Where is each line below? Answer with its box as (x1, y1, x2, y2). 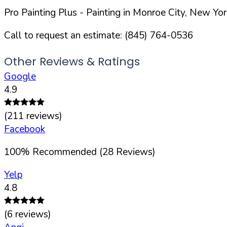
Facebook (4, 122, 45, 136)
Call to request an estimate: (4, 28, 125, 42)
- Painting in (77, 6, 133, 19)
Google (4, 69, 36, 83)
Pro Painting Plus (4, 6, 77, 19)
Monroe (133, 6, 166, 19)
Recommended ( (32, 145, 102, 159)
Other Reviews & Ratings (4, 53, 140, 69)
